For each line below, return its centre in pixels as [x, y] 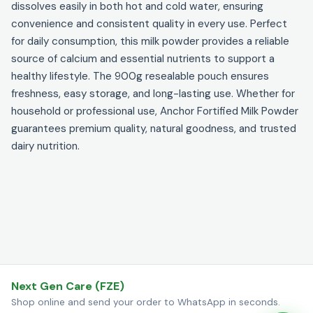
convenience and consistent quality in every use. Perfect [149, 24]
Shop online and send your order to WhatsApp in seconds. [146, 303]
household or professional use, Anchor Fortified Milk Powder [155, 111]
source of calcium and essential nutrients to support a [143, 59]
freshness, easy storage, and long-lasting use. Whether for [153, 94]
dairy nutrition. [45, 146]
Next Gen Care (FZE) [68, 286]
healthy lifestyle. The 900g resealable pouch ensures [140, 77]
